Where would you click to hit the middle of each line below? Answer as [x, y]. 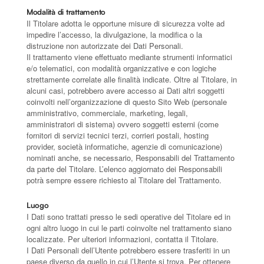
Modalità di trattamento [66, 11]
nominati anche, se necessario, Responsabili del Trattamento [131, 157]
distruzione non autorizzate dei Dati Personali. [105, 45]
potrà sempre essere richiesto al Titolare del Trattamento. [124, 180]
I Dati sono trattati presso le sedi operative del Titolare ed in [128, 216]
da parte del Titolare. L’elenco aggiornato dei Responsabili [124, 169]
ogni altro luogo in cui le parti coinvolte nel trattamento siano [129, 227]
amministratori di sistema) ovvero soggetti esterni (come [123, 124]
